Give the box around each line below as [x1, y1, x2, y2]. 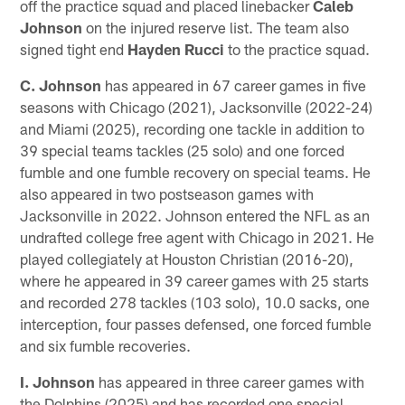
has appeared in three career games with [95, 372, 365, 391]
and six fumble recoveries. [20, 335, 192, 354]
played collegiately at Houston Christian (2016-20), [20, 249, 354, 268]
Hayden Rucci [127, 39, 225, 58]
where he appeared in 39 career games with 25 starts [20, 270, 370, 289]
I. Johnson [20, 372, 96, 391]
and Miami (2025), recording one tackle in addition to [20, 118, 365, 137]
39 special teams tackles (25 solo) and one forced [20, 140, 345, 159]
